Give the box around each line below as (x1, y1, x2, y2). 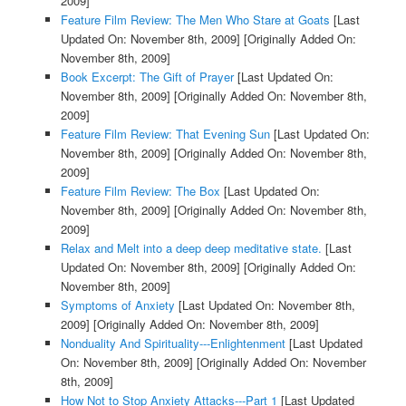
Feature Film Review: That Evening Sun (60, 125, 270, 143)
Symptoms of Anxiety (60, 296, 175, 314)
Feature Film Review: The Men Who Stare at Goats (60, 11, 330, 29)
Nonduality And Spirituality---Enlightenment (60, 334, 285, 353)
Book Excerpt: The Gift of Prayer (60, 68, 234, 86)
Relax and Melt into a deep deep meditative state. (60, 239, 322, 257)
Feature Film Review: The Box (60, 182, 220, 200)
